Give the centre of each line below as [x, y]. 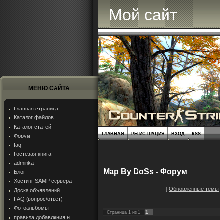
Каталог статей [32, 126]
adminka [24, 163]
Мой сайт [143, 15]
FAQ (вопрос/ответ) [38, 199]
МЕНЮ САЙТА [49, 88]
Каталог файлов [34, 118]
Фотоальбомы [31, 208]
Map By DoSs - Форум [145, 171]
